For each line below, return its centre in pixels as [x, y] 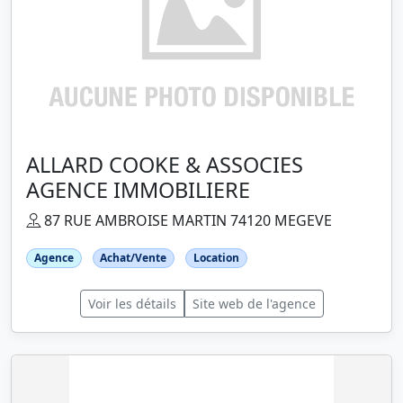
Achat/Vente [134, 258]
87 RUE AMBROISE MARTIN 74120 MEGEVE [186, 221]
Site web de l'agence [254, 304]
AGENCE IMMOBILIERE [138, 190]
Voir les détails [132, 304]
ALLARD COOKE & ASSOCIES [165, 165]
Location [216, 258]
